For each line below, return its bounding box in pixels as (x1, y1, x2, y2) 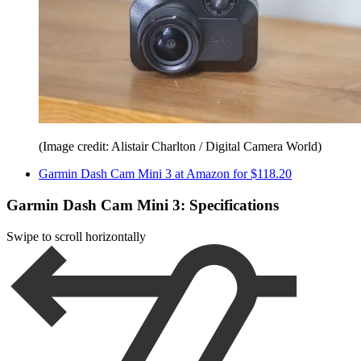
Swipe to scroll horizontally (6, 229, 146, 243)
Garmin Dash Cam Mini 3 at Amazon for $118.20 (39, 167, 292, 181)
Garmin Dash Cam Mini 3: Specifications (6, 196, 279, 214)
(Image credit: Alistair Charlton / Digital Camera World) (39, 139, 322, 154)
